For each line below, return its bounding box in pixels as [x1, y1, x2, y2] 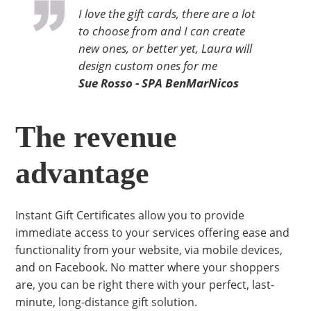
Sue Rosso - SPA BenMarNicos [78, 75, 239, 91]
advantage [15, 156, 150, 190]
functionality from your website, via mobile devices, [15, 242, 283, 258]
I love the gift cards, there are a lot [78, 6, 255, 22]
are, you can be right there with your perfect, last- [15, 277, 275, 292]
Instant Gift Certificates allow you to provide [15, 208, 245, 223]
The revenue [15, 120, 178, 154]
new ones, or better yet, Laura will [78, 40, 252, 56]
